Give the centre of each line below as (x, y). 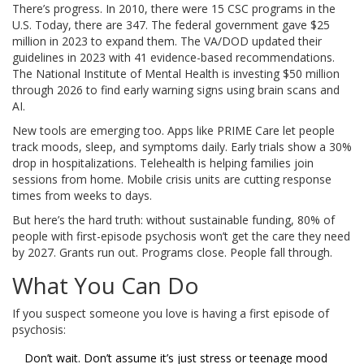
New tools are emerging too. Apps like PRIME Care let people (173, 131)
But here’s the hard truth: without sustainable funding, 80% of (173, 220)
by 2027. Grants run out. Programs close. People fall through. (172, 253)
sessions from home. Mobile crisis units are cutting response (172, 180)
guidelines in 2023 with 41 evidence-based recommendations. (173, 58)
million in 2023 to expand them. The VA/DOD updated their (167, 41)
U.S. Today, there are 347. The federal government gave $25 (171, 25)
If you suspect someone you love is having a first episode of (171, 314)
